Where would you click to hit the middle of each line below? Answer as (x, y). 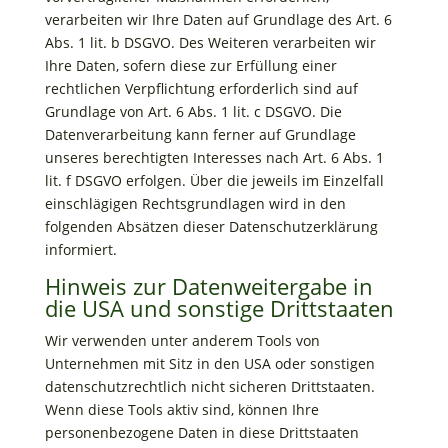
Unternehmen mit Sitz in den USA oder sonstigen (209, 363)
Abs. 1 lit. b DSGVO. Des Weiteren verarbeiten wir (210, 42)
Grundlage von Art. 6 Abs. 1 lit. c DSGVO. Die (193, 111)
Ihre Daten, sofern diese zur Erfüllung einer (190, 65)
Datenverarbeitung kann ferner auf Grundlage (200, 134)
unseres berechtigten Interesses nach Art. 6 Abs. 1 (214, 157)
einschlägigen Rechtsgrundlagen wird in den (195, 203)
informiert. (80, 249)
